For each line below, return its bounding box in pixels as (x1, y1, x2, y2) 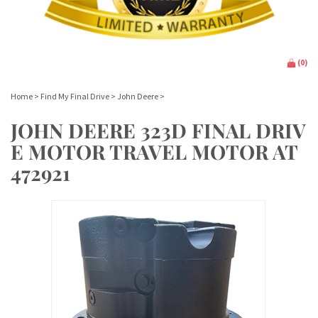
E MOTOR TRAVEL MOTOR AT (11, 138, 298, 165)
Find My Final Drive (40, 90, 109, 102)
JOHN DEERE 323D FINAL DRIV (11, 116, 306, 143)
